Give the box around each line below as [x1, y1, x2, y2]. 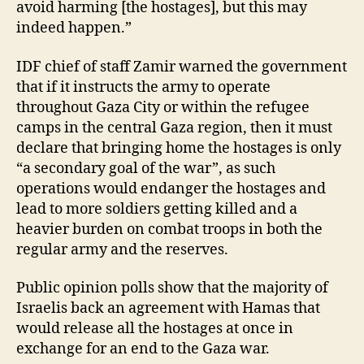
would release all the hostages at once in [16, 319, 293, 339]
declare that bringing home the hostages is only [16, 138, 341, 158]
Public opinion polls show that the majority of [16, 279, 328, 298]
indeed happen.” [16, 19, 132, 38]
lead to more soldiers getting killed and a [16, 199, 297, 219]
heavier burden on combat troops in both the [16, 219, 323, 239]
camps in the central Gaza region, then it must [16, 118, 332, 137]
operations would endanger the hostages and [16, 179, 326, 198]
